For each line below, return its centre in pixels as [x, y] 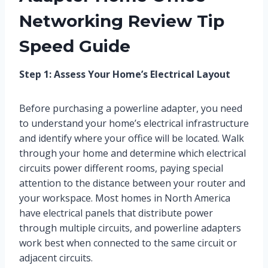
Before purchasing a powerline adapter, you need [131, 109]
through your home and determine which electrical [133, 153]
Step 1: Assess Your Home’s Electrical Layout [125, 74]
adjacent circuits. [56, 258]
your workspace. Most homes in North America [125, 198]
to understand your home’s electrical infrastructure [134, 124]
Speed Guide [75, 46]
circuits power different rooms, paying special [121, 168]
